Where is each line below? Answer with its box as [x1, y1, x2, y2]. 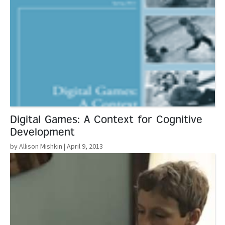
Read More [10, 154, 46, 164]
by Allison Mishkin [10, 142, 62, 151]
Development [10, 128, 75, 138]
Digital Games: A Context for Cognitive [10, 116, 202, 126]
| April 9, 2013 [62, 142, 103, 151]
